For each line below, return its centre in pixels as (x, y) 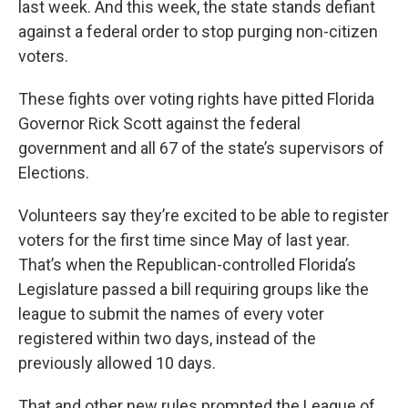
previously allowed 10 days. (117, 363)
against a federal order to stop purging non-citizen (198, 31)
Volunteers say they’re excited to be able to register (204, 215)
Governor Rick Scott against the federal (159, 123)
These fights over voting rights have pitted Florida (196, 99)
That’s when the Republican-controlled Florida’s (187, 265)
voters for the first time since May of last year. (184, 240)
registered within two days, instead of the (167, 338)
